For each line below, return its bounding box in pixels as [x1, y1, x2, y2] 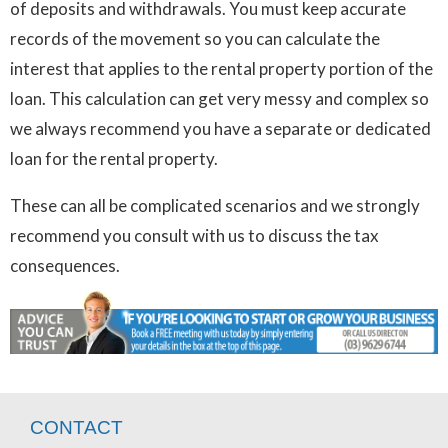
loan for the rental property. [10, 148, 218, 170]
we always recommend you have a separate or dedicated [10, 118, 431, 140]
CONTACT [30, 416, 123, 438]
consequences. [10, 255, 120, 277]
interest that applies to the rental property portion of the [10, 58, 433, 80]
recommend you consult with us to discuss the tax [10, 225, 379, 247]
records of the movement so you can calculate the [10, 28, 380, 50]
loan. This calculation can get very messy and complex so [10, 88, 429, 110]
